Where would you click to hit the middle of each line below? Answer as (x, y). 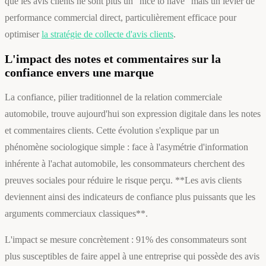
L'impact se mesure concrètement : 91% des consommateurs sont (126, 240)
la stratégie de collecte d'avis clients (107, 34)
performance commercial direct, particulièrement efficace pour (121, 18)
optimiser (23, 34)
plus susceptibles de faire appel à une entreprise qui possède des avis (132, 256)
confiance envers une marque (79, 73)
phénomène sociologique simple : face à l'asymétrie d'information (126, 147)
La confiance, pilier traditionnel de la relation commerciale (113, 97)
